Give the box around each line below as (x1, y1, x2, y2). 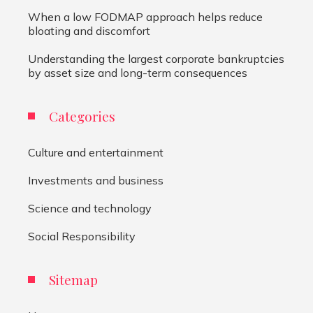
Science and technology (28, 201, 152, 216)
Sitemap (49, 270, 98, 289)
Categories (49, 107, 115, 126)
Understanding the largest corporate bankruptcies (28, 52, 284, 66)
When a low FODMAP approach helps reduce (28, 10, 263, 24)
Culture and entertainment (28, 145, 163, 160)
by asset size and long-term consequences (28, 66, 247, 80)
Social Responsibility (28, 229, 136, 244)
